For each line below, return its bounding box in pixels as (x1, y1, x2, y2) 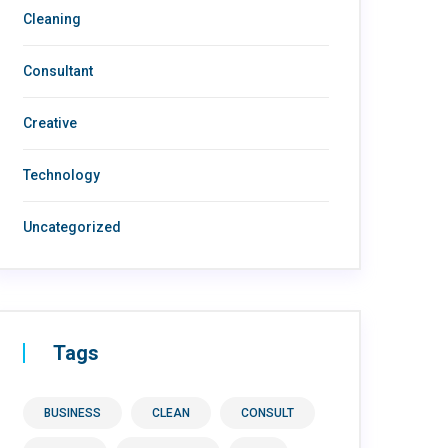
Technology (23, 167, 100, 183)
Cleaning (23, 11, 81, 27)
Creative (23, 115, 77, 131)
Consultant (23, 63, 93, 79)
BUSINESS (44, 406, 101, 420)
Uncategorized (23, 219, 121, 235)
